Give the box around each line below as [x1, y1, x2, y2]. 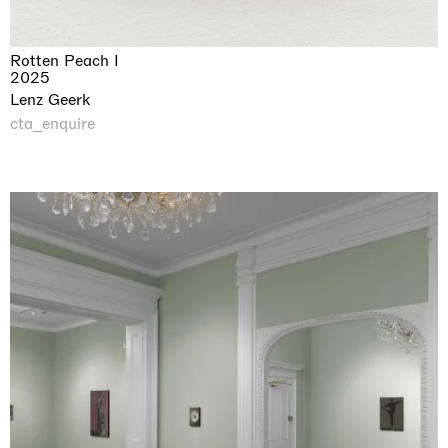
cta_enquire [10, 113, 95, 135]
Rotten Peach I [10, 50, 119, 72]
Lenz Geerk [10, 89, 90, 111]
